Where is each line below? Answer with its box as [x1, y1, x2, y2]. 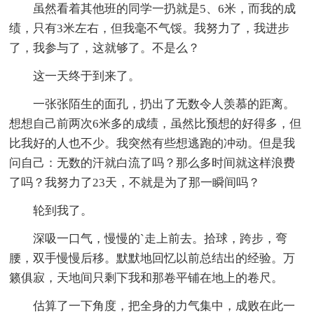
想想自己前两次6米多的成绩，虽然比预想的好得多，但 [9, 116, 302, 130]
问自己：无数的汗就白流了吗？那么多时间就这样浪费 [9, 156, 296, 170]
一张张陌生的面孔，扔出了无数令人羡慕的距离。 [9, 97, 296, 111]
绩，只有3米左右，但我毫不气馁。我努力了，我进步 [9, 21, 290, 35]
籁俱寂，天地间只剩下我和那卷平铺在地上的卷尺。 [9, 271, 284, 285]
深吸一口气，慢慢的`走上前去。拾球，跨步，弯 [9, 231, 288, 245]
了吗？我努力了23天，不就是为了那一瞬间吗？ [9, 175, 261, 189]
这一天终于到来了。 [9, 69, 141, 83]
